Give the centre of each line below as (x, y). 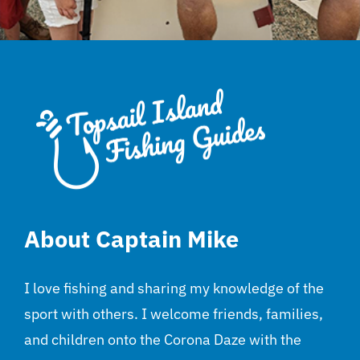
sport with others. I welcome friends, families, (174, 314)
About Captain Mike (131, 239)
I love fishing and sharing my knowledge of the (174, 288)
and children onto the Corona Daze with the (163, 340)
